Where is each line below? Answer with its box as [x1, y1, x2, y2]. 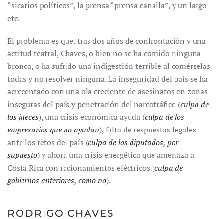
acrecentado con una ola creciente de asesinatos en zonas [7, 86, 208, 97]
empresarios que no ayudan [7, 124, 99, 135]
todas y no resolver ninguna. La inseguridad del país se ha [7, 73, 208, 84]
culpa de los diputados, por [88, 137, 178, 148]
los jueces [7, 111, 39, 122]
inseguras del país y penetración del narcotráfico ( [7, 99, 180, 109]
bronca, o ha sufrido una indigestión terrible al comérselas [7, 61, 210, 71]
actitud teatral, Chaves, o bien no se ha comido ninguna [7, 48, 201, 59]
